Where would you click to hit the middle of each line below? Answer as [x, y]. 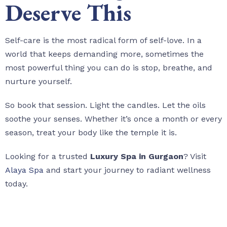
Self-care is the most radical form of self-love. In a [103, 40]
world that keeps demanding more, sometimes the [104, 54]
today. [16, 183]
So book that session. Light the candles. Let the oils [105, 105]
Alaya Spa [24, 170]
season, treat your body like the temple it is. [91, 132]
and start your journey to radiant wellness [127, 170]
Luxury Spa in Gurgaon [137, 156]
